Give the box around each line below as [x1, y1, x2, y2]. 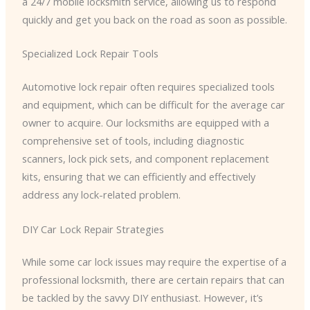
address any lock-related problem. [21, 188, 181, 202]
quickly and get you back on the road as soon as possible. [21, 12, 287, 27]
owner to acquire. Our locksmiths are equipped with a [21, 116, 269, 130]
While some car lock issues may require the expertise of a [21, 255, 286, 269]
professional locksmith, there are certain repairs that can [21, 273, 284, 287]
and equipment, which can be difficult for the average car [21, 98, 285, 112]
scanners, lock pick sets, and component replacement [21, 152, 269, 166]
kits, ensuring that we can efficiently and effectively [21, 170, 255, 184]
